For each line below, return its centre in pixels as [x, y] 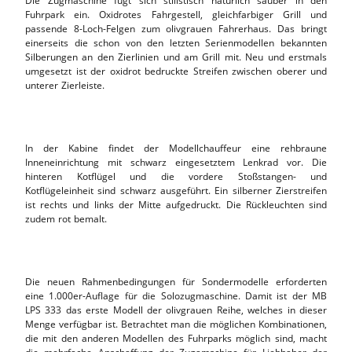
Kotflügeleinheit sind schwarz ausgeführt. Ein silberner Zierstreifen [176, 190]
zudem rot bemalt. [66, 218]
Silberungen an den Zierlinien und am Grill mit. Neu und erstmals [176, 57]
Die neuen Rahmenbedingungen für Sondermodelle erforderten [176, 281]
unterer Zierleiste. [65, 85]
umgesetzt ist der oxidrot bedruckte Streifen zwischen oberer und [176, 71]
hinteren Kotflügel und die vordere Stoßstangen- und [176, 176]
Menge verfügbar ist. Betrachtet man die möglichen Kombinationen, [176, 324]
